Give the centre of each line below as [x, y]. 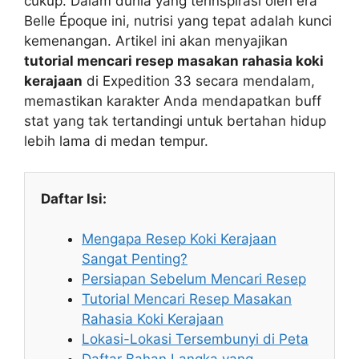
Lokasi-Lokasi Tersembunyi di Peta [195, 339]
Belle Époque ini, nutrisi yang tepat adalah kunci [178, 21]
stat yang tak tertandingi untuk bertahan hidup [175, 121]
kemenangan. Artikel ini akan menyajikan [156, 41]
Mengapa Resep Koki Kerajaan [179, 239]
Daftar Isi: [74, 198]
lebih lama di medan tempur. [116, 141]
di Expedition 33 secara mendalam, [199, 81]
